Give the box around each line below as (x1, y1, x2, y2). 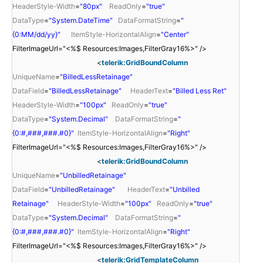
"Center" (161, 29, 189, 39)
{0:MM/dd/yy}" (12, 29, 60, 39)
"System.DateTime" (49, 15, 113, 25)
